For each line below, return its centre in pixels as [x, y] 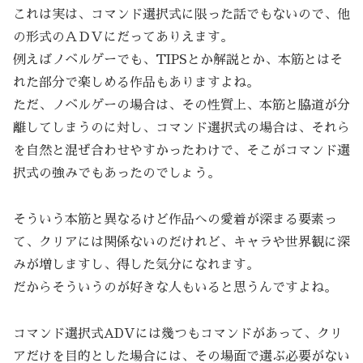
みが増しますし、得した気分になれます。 [136, 265]
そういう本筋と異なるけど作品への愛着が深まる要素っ [175, 219]
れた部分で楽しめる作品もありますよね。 [136, 83]
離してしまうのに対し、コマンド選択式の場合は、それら [181, 128]
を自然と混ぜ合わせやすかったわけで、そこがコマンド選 [181, 151]
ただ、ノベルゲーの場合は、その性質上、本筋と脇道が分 [181, 106]
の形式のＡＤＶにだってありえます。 [123, 38]
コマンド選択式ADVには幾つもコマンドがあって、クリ [178, 333]
